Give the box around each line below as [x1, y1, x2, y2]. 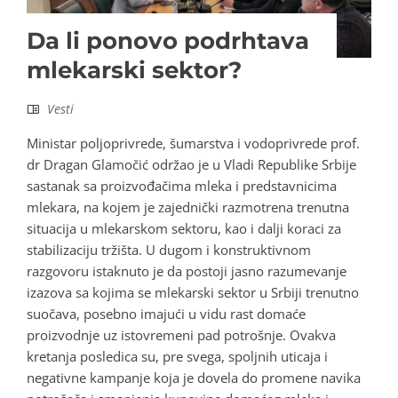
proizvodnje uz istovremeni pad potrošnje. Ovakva [27, 326, 336, 345]
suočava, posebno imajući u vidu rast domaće [27, 305, 306, 323]
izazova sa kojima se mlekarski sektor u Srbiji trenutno [27, 283, 359, 302]
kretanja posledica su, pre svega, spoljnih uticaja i [27, 347, 328, 366]
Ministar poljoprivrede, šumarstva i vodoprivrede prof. [27, 134, 360, 153]
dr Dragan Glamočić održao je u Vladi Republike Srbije [27, 155, 356, 174]
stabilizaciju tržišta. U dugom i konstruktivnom [27, 241, 311, 259]
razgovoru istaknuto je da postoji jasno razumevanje [27, 262, 346, 281]
